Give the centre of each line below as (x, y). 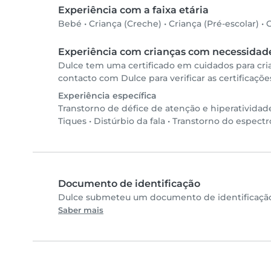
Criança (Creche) (125, 24)
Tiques (72, 121)
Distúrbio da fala (129, 121)
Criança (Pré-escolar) (214, 24)
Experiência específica (107, 96)
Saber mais (81, 211)
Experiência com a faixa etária (133, 10)
